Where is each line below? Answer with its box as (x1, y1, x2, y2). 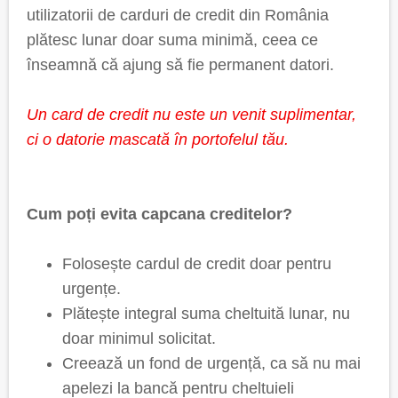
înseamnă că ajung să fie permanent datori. (27, 56, 334, 74)
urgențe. (62, 280, 121, 298)
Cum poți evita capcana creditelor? (27, 205, 292, 223)
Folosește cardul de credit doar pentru (62, 255, 331, 273)
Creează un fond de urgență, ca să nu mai (62, 354, 361, 372)
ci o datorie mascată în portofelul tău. (27, 131, 289, 148)
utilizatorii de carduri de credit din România (27, 6, 329, 24)
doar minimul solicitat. (62, 330, 216, 347)
